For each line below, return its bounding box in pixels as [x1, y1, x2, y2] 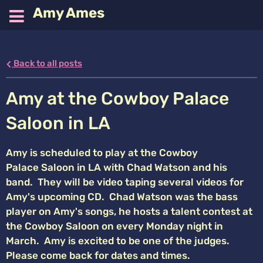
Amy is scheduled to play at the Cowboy [6, 147, 198, 159]
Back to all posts [12, 58, 82, 69]
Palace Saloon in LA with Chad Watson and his [6, 161, 227, 174]
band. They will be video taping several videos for [6, 176, 244, 188]
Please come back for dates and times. [6, 249, 190, 262]
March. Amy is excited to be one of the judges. [6, 235, 232, 247]
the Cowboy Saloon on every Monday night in [6, 220, 223, 232]
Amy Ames [33, 5, 104, 21]
